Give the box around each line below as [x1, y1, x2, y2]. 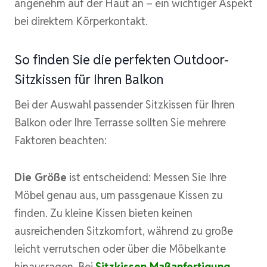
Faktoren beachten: [14, 133, 107, 147]
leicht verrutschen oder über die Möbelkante [14, 241, 226, 256]
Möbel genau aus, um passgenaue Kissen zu [14, 188, 223, 202]
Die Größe [14, 170, 67, 184]
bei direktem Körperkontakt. [14, 14, 148, 28]
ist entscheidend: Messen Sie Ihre [67, 170, 226, 184]
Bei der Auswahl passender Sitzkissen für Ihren [14, 97, 235, 111]
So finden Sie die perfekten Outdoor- [14, 51, 229, 68]
